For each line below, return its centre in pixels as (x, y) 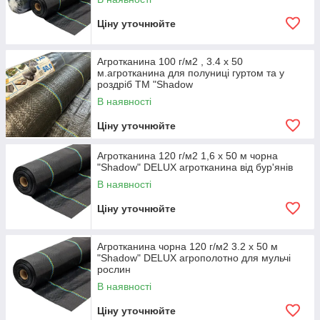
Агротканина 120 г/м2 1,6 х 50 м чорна (187, 156)
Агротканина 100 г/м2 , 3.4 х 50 (170, 61)
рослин (114, 269)
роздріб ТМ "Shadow (145, 84)
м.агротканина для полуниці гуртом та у (191, 73)
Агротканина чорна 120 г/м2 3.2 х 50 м (187, 246)
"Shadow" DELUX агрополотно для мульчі (194, 258)
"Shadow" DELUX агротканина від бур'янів (195, 167)
